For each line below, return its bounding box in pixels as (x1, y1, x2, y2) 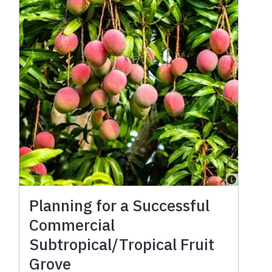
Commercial (29, 214, 115, 236)
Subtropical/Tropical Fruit (29, 234, 215, 255)
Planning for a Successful (29, 195, 210, 216)
